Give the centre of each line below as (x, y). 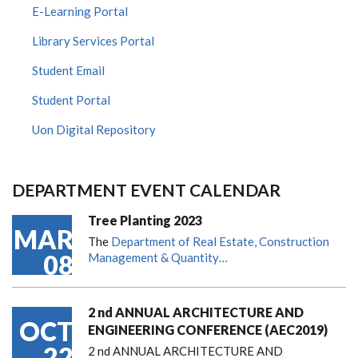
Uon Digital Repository (94, 130)
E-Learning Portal (80, 12)
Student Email (68, 71)
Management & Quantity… (158, 258)
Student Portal (71, 100)
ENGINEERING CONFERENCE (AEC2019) (208, 330)
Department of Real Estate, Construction (220, 242)
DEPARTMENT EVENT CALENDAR (146, 190)
